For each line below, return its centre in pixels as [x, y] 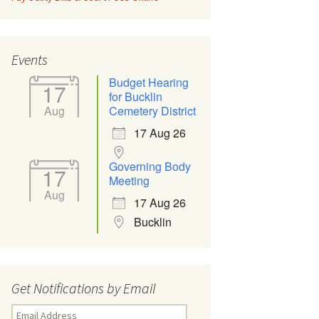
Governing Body [150, 166]
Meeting [129, 181]
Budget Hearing [149, 82]
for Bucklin [136, 96]
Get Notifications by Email [84, 288]
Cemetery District [152, 111]
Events [30, 59]
